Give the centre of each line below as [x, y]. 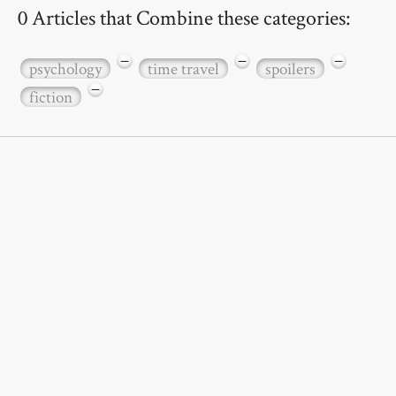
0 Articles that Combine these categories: [184, 17]
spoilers [290, 68]
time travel [183, 68]
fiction [51, 97]
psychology [65, 68]
